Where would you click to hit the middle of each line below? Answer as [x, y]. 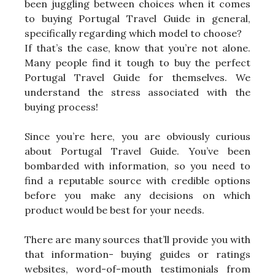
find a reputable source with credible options [137, 180]
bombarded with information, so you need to [137, 165]
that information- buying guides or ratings [137, 254]
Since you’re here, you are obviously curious [137, 136]
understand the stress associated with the [137, 92]
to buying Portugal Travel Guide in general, [137, 18]
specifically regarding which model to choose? [133, 33]
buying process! [61, 107]
